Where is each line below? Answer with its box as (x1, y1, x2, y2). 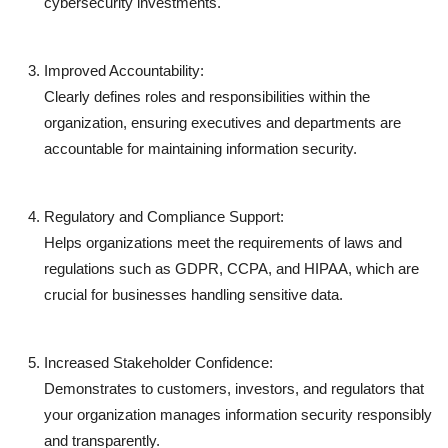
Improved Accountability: (44, 61, 204, 79)
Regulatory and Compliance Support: (44, 207, 284, 225)
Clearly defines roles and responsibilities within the (44, 87, 370, 105)
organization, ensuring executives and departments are (44, 113, 401, 131)
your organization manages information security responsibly (44, 405, 432, 423)
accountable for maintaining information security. (44, 139, 357, 157)
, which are (348, 259, 419, 277)
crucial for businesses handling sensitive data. (44, 285, 343, 303)
